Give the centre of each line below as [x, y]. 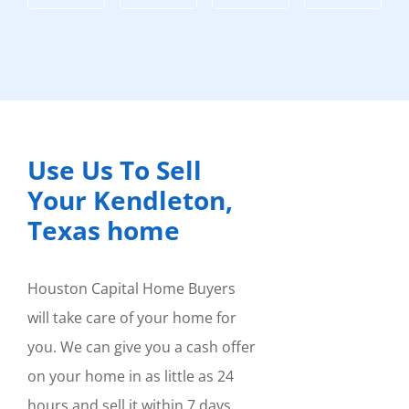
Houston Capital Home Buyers [131, 288]
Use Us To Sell [114, 169]
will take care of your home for [131, 317]
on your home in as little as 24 [130, 376]
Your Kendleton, [130, 199]
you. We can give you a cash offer [141, 346]
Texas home [103, 230]
